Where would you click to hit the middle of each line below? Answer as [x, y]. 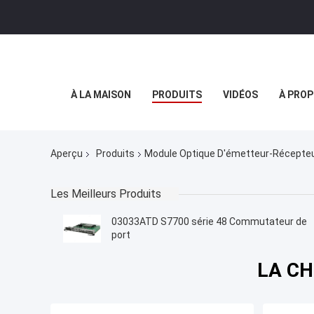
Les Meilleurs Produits [106, 194]
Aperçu [67, 154]
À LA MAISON [101, 95]
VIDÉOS [240, 95]
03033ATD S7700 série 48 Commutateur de [209, 222]
